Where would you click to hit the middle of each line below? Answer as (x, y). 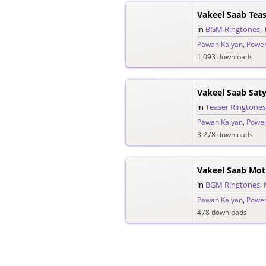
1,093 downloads (225, 57)
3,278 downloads (225, 135)
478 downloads (222, 213)
